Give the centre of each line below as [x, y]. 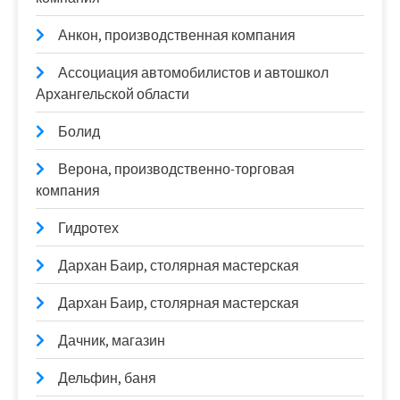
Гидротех [88, 228]
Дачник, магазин [112, 341]
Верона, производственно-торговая [176, 169]
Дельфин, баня [107, 378]
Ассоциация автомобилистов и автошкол [193, 73]
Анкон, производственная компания [177, 35]
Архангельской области [112, 94]
